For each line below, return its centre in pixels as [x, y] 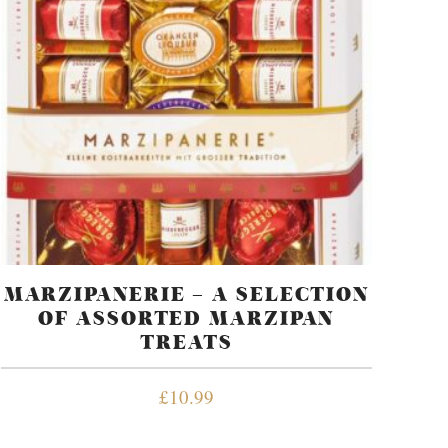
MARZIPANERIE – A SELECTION [186, 295]
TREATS [186, 343]
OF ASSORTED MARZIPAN [186, 319]
